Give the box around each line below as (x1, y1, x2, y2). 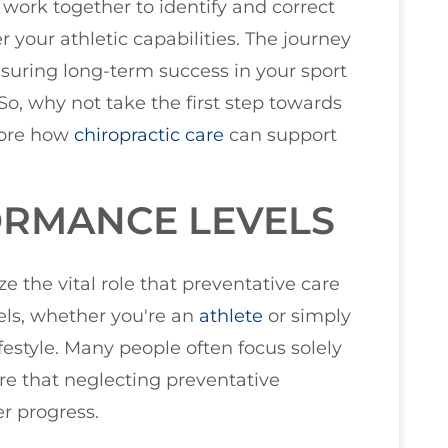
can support (224, 124, 337, 147)
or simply (263, 304, 351, 327)
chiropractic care (74, 124, 224, 147)
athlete (199, 304, 263, 327)
